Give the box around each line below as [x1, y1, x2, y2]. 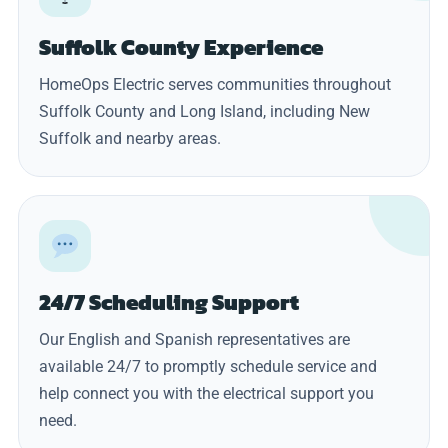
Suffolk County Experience [39, 30, 323, 64]
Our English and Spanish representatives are [39, 329, 350, 349]
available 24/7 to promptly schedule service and [39, 356, 377, 376]
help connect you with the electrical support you [39, 383, 374, 403]
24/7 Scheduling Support [39, 285, 299, 319]
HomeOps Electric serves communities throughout [39, 74, 391, 94]
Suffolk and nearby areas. [39, 128, 221, 148]
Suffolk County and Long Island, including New [39, 101, 370, 121]
